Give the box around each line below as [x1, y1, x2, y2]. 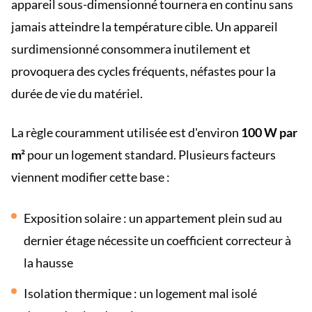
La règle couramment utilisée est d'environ [11, 125, 241, 140]
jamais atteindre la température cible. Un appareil [11, 19, 278, 34]
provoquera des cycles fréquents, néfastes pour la [11, 63, 276, 79]
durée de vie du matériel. [11, 86, 143, 101]
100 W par [241, 125, 297, 140]
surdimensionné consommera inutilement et [11, 41, 251, 56]
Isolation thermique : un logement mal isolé [24, 286, 257, 301]
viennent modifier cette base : [11, 169, 170, 185]
